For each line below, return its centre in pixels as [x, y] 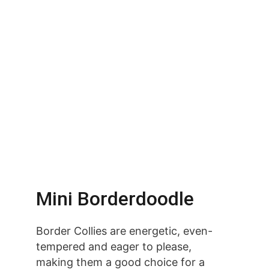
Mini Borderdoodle [115, 199]
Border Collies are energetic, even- [124, 231]
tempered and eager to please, [115, 246]
